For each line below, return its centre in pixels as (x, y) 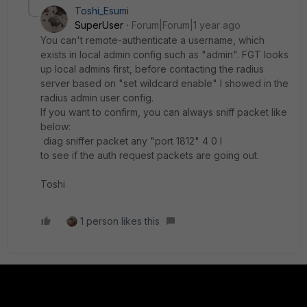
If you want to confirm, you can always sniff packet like (164, 112)
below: (56, 126)
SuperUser (99, 25)
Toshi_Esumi (102, 11)
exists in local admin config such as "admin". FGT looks (164, 54)
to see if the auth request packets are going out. (150, 155)
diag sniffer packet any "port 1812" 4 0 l (131, 141)
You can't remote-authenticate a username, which (152, 40)
